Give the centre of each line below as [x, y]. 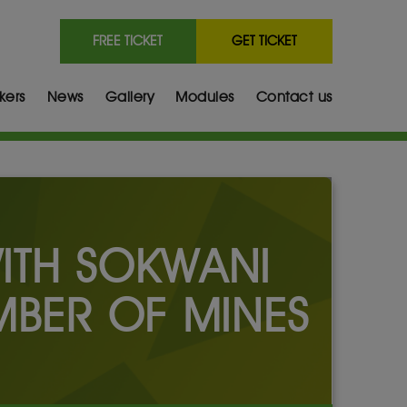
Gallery [129, 96]
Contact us [294, 96]
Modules [205, 96]
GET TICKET [264, 40]
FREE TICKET [128, 40]
